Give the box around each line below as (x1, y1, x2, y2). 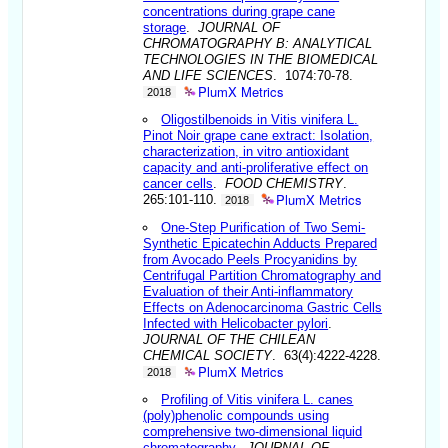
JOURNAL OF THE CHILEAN (143, 331, 316, 347)
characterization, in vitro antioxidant (143, 143, 350, 159)
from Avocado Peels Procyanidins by (143, 251, 358, 267)
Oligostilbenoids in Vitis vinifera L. (161, 111, 359, 127)
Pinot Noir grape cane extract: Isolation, (143, 127, 374, 143)
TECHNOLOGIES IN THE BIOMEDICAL (143, 51, 379, 67)
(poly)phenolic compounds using (143, 407, 330, 423)
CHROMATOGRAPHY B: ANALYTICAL (143, 35, 373, 51)
